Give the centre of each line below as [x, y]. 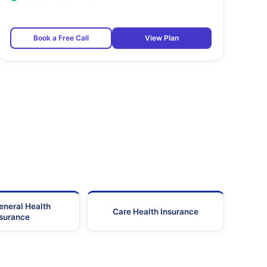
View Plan [162, 38]
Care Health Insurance [155, 212]
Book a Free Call [61, 38]
